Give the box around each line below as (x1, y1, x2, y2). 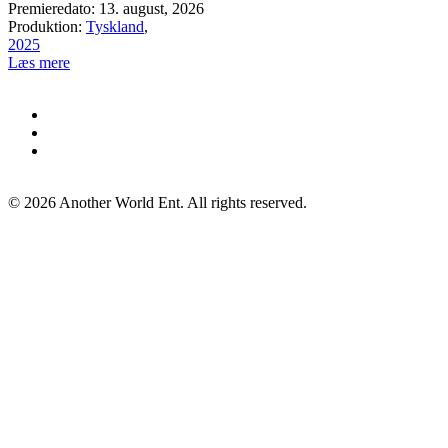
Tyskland (86, 18, 144, 36)
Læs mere (8, 54, 70, 72)
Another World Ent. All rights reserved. (56, 194, 307, 212)
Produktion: (8, 18, 86, 36)
